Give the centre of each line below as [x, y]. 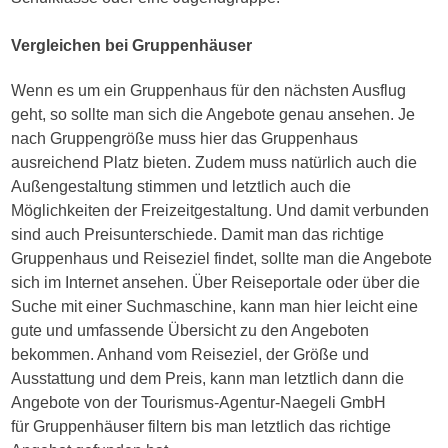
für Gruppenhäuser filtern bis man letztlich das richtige [201, 426]
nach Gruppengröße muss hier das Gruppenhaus [185, 138]
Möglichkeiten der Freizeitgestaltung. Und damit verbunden [220, 210]
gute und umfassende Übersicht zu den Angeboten [190, 330]
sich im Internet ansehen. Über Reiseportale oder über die [216, 282]
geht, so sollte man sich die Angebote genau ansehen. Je [213, 114]
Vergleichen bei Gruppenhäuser [132, 45]
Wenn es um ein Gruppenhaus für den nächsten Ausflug [209, 90]
